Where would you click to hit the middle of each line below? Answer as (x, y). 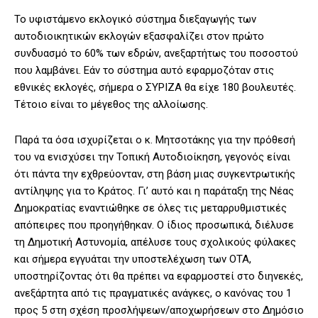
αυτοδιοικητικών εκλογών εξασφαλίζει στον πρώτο (139, 37)
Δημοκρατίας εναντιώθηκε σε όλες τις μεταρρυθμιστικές (150, 208)
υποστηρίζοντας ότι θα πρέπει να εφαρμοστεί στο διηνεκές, (159, 276)
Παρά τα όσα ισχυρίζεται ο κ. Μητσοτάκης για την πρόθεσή (155, 140)
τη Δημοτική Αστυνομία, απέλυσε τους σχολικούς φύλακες (155, 242)
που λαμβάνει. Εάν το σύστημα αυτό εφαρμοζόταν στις (144, 71)
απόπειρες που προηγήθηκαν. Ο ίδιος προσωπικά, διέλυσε (154, 225)
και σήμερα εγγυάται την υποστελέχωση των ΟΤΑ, (133, 259)
